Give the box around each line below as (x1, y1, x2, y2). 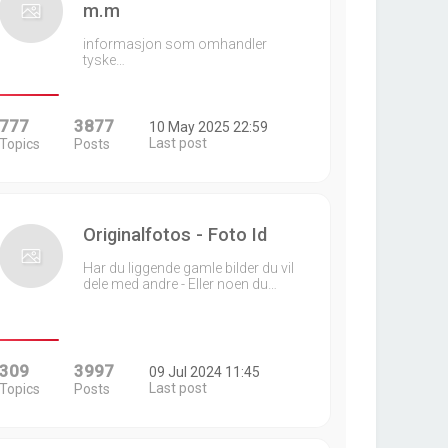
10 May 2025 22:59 (149, 119, 269, 135)
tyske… (82, 52, 125, 68)
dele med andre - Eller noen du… (82, 276, 277, 292)
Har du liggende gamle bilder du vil (82, 260, 294, 276)
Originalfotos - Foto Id (82, 224, 267, 245)
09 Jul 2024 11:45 (149, 364, 261, 380)
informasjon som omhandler (82, 36, 267, 52)
